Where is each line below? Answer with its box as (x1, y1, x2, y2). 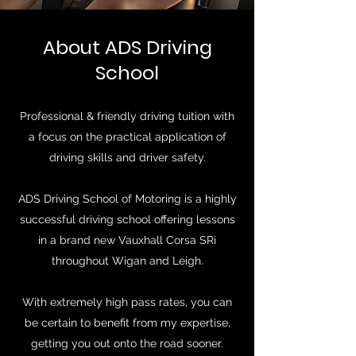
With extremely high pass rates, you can (22, 296, 232, 308)
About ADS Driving (42, 34, 212, 60)
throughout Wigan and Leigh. (51, 254, 203, 267)
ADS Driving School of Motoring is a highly (17, 192, 237, 205)
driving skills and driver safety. (48, 151, 206, 164)
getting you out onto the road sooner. (31, 337, 223, 350)
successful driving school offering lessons (19, 213, 235, 226)
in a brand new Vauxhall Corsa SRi (38, 234, 216, 246)
